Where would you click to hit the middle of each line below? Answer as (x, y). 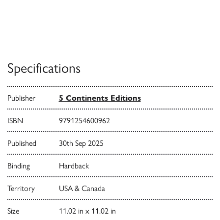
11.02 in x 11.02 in (87, 211)
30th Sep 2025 (81, 143)
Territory (21, 189)
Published (22, 143)
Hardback (74, 166)
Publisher (21, 98)
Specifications (44, 68)
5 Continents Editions (100, 98)
